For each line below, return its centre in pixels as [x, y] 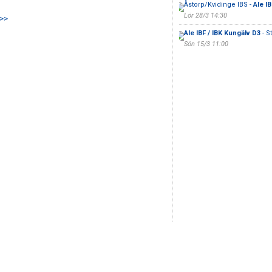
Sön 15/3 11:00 [206, 44]
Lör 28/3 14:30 [205, 15]
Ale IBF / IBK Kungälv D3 [222, 33]
